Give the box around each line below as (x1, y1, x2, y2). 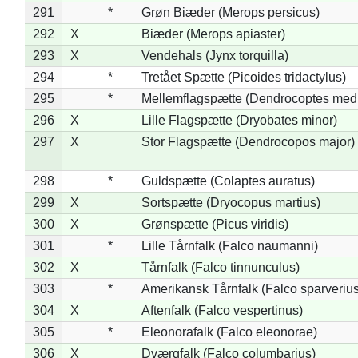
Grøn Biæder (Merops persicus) (141, 5, 320, 19)
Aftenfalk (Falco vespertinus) (141, 303, 303, 317)
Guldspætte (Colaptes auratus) (141, 173, 315, 188)
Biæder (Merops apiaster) (141, 26, 285, 41)
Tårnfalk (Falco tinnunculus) (141, 260, 300, 274)
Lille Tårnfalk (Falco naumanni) (141, 238, 318, 253)
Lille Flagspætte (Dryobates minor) (141, 113, 337, 127)
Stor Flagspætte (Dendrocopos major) (141, 134, 355, 149)
